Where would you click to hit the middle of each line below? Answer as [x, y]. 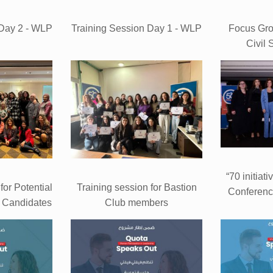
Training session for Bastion [136, 187]
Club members [136, 202]
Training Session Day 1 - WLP [136, 28]
